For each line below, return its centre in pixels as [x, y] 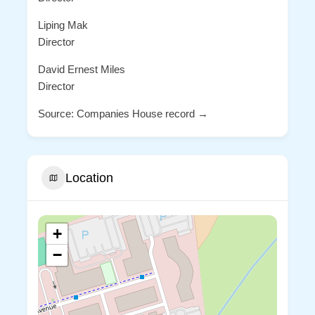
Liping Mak [63, 25]
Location [89, 178]
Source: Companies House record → [123, 114]
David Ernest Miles [81, 70]
